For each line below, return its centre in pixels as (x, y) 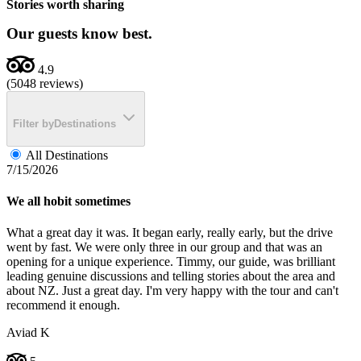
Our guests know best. (79, 33)
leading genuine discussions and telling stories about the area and (171, 276)
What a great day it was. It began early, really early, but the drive (170, 233)
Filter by (33, 123)
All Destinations (67, 155)
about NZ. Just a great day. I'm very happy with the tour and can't (172, 291)
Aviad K (28, 333)
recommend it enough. (63, 305)
